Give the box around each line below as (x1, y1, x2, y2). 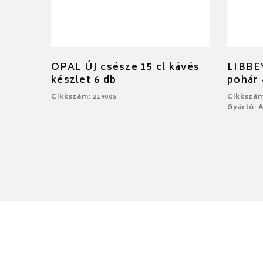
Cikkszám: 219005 (51, 91, 117, 103)
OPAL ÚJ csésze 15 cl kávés (51, 59, 200, 76)
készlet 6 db (51, 72, 117, 89)
